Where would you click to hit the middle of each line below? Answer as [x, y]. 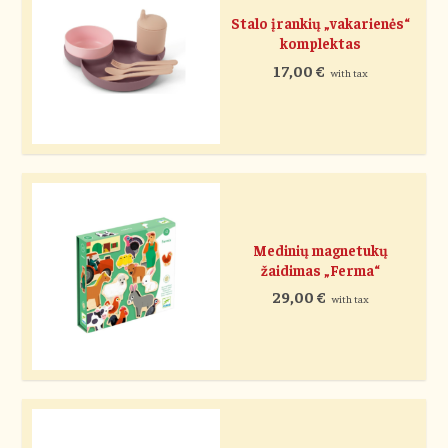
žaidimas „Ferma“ [320, 269]
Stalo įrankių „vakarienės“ [320, 23]
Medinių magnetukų [320, 249]
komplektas [320, 43]
